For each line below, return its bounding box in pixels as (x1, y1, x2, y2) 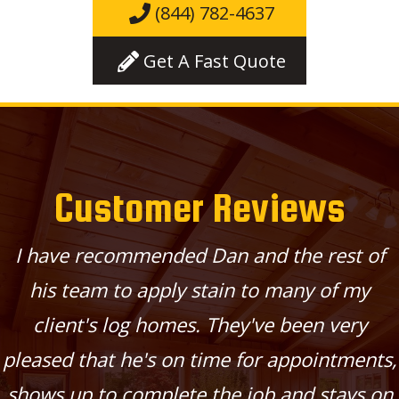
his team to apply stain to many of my (29, 275, 370, 303)
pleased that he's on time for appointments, (2, 345, 397, 372)
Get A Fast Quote (143, 48, 286, 73)
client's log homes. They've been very (32, 310, 367, 338)
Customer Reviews (53, 184, 346, 230)
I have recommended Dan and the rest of (14, 240, 385, 268)
